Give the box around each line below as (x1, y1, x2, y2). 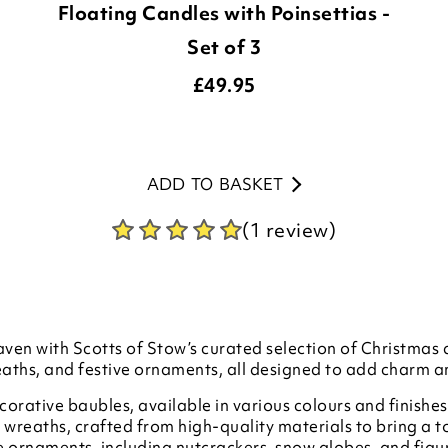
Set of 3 (187, 34, 261, 60)
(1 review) (242, 217, 336, 243)
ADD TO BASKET (146, 173, 283, 195)
